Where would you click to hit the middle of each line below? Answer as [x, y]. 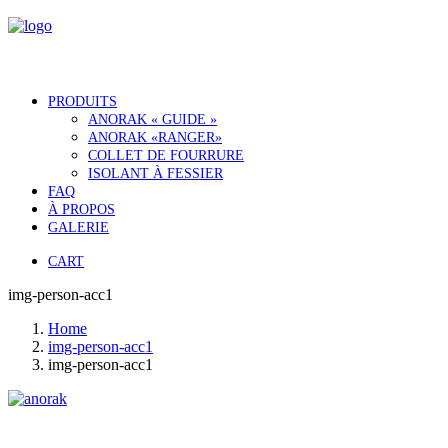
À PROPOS [81, 209]
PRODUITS [82, 101]
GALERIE [78, 227]
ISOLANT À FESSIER [155, 173]
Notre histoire [224, 432]
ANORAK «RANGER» [155, 137]
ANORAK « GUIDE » [152, 119]
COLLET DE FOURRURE [166, 155]
